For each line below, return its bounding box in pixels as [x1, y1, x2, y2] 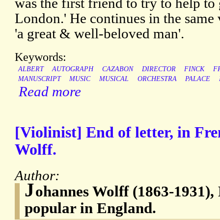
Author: [15, 167, 63, 184]
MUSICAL [99, 75, 129, 83]
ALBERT [18, 65, 44, 73]
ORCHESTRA [137, 75, 177, 83]
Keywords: [15, 50, 66, 64]
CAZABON [102, 65, 133, 73]
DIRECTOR [141, 65, 176, 73]
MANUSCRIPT [18, 75, 61, 83]
